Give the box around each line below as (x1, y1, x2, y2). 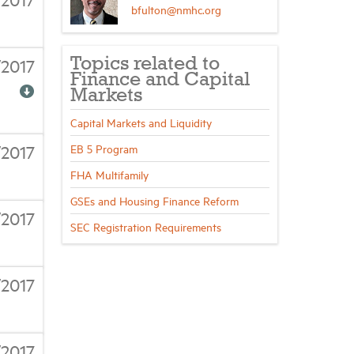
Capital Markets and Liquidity (70, 115, 212, 130)
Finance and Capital (70, 70, 250, 90)
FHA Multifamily (70, 167, 149, 182)
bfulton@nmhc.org (130, 2, 221, 17)
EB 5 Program (70, 141, 137, 156)
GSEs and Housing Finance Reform (70, 193, 239, 208)
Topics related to (70, 55, 220, 74)
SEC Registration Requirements (70, 219, 221, 234)
